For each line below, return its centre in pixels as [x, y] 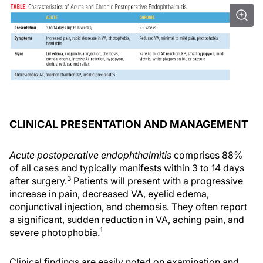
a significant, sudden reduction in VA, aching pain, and [127, 220]
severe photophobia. [55, 233]
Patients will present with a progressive [157, 181]
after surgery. [38, 181]
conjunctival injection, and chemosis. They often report [128, 207]
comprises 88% [207, 155]
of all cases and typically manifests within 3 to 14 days [127, 168]
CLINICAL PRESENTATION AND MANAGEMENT [129, 124]
